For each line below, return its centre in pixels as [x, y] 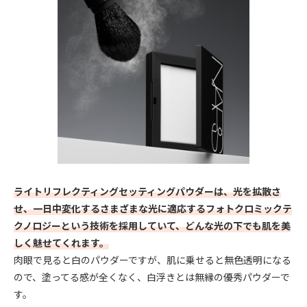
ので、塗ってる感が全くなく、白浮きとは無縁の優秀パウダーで [152, 277]
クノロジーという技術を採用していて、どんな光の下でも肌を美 [152, 225]
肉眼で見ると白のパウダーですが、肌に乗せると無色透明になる [152, 259]
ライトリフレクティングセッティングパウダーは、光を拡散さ [147, 191]
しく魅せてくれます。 [61, 242]
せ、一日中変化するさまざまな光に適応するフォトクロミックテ [153, 208]
